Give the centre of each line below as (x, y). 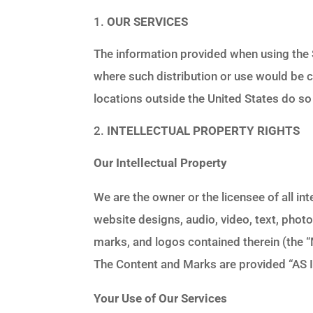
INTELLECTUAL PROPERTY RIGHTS (204, 130)
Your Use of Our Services (161, 298)
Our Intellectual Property (161, 162)
